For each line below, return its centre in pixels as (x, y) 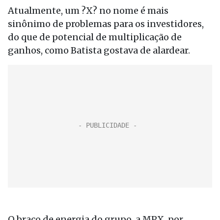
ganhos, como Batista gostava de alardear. (99, 50)
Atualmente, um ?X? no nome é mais (88, 11)
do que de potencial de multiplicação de (95, 37)
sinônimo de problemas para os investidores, (106, 24)
